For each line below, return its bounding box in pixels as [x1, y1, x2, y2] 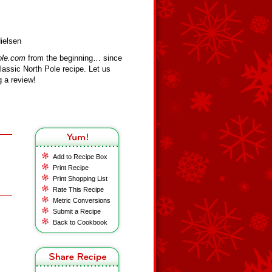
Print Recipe [53, 164, 89, 171]
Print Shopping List [53, 175, 107, 182]
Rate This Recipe [53, 186, 104, 193]
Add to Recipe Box [53, 153, 107, 160]
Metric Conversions [53, 197, 110, 204]
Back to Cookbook [53, 219, 107, 226]
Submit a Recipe [53, 208, 101, 215]
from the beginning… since [25, 53, 122, 63]
